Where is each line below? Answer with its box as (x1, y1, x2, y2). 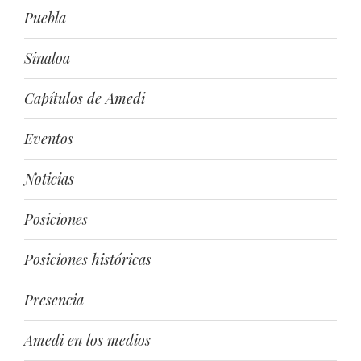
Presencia (24, 290, 84, 309)
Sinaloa (24, 48, 70, 68)
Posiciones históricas (24, 250, 151, 269)
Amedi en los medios (24, 330, 151, 350)
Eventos (24, 129, 73, 148)
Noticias (24, 169, 74, 189)
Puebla (24, 8, 66, 27)
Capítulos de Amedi (24, 89, 145, 108)
